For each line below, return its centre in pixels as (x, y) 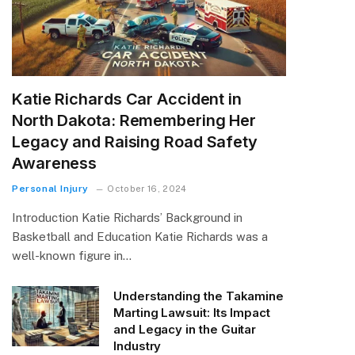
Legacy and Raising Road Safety (135, 141)
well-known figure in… (72, 255)
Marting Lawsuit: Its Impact (192, 312)
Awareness (55, 163)
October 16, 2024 (147, 188)
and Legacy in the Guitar (185, 329)
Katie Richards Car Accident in (127, 99)
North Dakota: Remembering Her (134, 120)
